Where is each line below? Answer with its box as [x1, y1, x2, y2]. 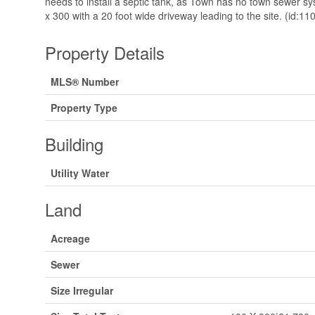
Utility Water [51, 165, 109, 180]
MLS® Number [51, 74, 119, 89]
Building [45, 131, 103, 156]
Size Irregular [51, 283, 113, 297]
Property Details [45, 39, 165, 65]
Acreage [51, 231, 90, 245]
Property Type [51, 100, 117, 115]
